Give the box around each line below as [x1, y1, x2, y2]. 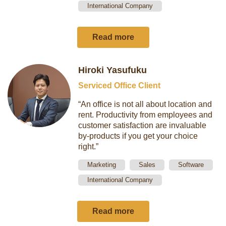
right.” [78, 142, 99, 151]
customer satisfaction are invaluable [78, 121, 207, 130]
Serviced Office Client [78, 81, 161, 90]
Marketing [87, 161, 117, 168]
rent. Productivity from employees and [78, 110, 213, 119]
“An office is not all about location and [78, 100, 212, 108]
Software [178, 161, 204, 168]
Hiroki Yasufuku [78, 65, 147, 75]
